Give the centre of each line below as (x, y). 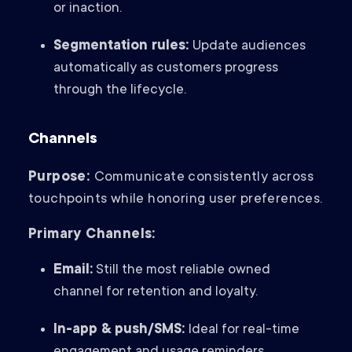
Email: (73, 271)
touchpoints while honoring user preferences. (176, 200)
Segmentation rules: (123, 47)
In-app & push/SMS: (119, 330)
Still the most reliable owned (181, 271)
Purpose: (61, 178)
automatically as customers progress (166, 69)
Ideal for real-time (242, 330)
